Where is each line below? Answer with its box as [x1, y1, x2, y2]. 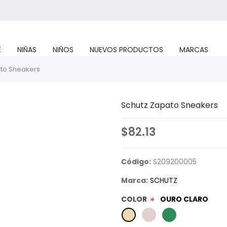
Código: [121, 157, 151, 167]
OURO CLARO [160, 194, 208, 204]
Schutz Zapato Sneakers [121, 99, 218, 111]
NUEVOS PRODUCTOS [90, 45, 163, 55]
